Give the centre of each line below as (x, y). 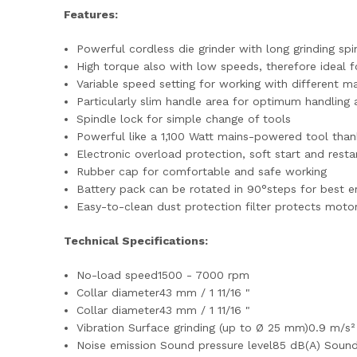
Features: (91, 14)
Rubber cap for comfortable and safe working (202, 171)
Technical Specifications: (136, 241)
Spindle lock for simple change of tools (184, 119)
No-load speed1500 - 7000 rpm (163, 275)
